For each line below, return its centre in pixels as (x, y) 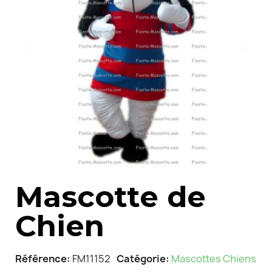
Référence (41, 258)
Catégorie (141, 258)
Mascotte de (110, 196)
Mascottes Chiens (214, 258)
